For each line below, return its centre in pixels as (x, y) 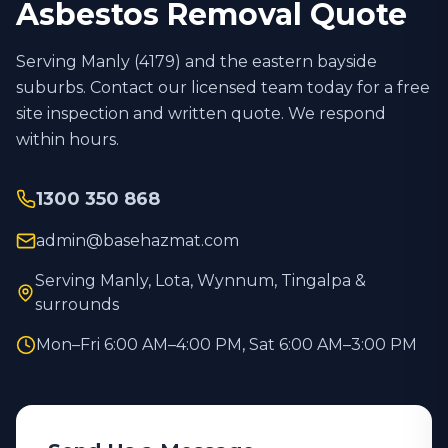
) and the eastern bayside (276, 61)
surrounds (76, 304)
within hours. (67, 139)
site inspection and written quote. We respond (201, 113)
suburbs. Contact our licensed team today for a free (223, 87)
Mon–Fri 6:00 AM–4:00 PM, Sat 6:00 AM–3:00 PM (226, 344)
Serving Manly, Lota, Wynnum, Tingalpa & (200, 280)
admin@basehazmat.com (137, 240)
